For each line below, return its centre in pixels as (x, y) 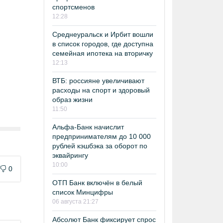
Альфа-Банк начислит (88, 127)
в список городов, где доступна (103, 44)
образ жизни (72, 99)
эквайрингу (70, 155)
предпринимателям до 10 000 (102, 136)
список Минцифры (83, 192)
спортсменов (73, 7)
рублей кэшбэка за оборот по (100, 146)
